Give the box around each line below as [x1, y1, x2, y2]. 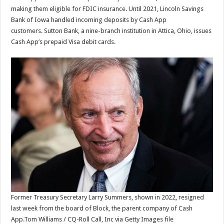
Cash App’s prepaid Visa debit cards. [11, 37, 116, 45]
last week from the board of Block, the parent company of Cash [11, 204, 193, 212]
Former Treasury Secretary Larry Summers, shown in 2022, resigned [11, 193, 204, 201]
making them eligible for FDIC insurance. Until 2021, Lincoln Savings [11, 4, 204, 12]
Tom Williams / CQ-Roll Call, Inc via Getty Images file [24, 215, 174, 223]
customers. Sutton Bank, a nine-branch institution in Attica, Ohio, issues [11, 26, 212, 34]
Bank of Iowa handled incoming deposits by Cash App [11, 15, 167, 23]
